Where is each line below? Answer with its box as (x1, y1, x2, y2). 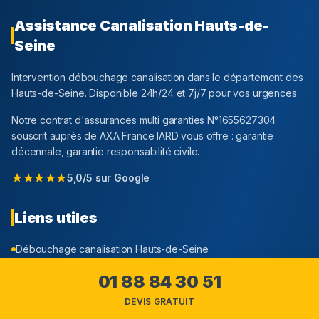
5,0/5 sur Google (66, 172, 150, 184)
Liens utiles (14, 209, 98, 227)
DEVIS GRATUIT (125, 296, 194, 307)
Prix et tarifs (16, 266, 70, 278)
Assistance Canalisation (14, 17, 195, 35)
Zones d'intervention (16, 288, 112, 301)
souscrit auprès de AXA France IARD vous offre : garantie (11, 130, 274, 142)
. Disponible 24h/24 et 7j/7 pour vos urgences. (84, 87, 299, 100)
